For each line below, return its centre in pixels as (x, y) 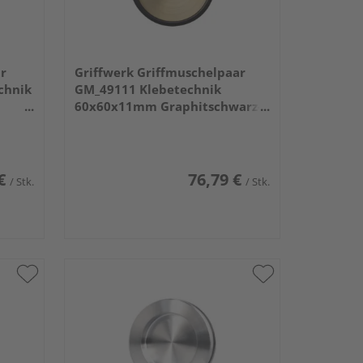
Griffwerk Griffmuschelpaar (160, 73)
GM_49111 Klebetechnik (147, 90)
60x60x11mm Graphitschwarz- (168, 107)
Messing (98, 124)
